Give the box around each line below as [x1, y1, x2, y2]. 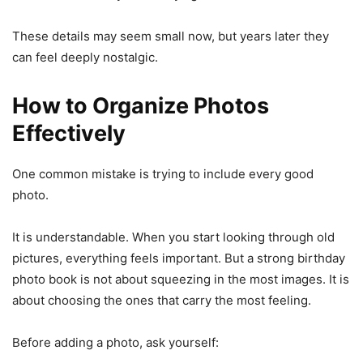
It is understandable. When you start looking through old [12, 228, 335, 245]
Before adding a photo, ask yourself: [12, 334, 219, 350]
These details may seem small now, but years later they [12, 28, 329, 44]
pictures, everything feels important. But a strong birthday [12, 250, 345, 266]
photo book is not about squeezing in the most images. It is [12, 271, 349, 287]
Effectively [12, 119, 126, 147]
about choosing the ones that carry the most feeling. [12, 292, 311, 308]
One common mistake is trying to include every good [12, 165, 314, 181]
